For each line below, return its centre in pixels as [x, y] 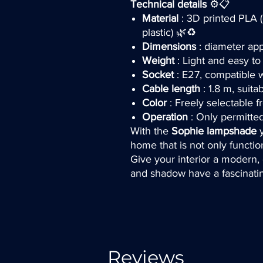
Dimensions [169, 46]
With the [151, 131]
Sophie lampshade [214, 131]
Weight [158, 60]
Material [160, 18]
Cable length [171, 88]
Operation [165, 117]
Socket [158, 74]
